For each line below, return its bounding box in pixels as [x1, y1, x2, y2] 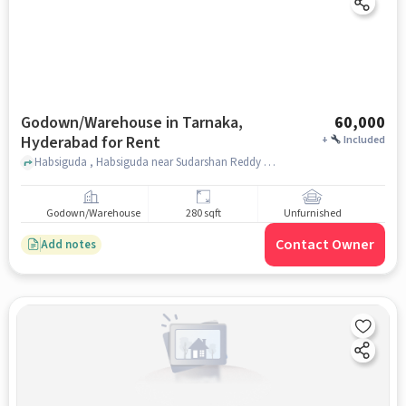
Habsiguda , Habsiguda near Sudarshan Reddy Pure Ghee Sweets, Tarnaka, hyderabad [263, 153, 275, 170]
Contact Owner [275, 235, 375, 255]
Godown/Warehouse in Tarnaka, [20, 111, 243, 134]
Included [343, 132, 386, 148]
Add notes [40, 236, 96, 253]
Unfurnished [283, 206, 342, 222]
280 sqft [185, 206, 221, 222]
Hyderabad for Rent [20, 131, 160, 154]
